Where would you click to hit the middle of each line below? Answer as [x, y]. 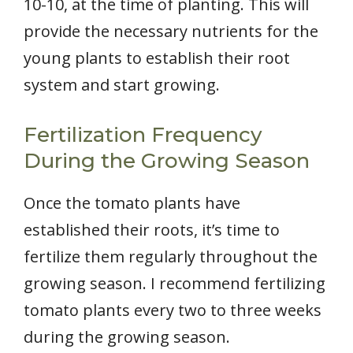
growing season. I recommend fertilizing [175, 284]
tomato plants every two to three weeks [173, 310]
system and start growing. [122, 85]
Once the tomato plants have [132, 203]
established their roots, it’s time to [152, 230]
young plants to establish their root [157, 58]
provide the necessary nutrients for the [171, 32]
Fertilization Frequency [143, 135]
